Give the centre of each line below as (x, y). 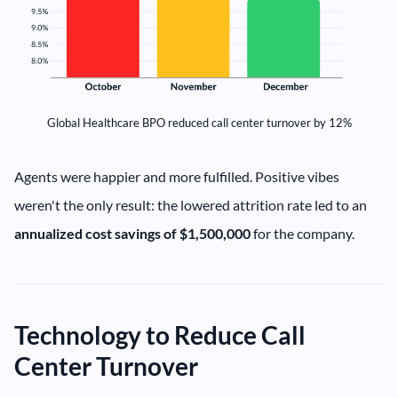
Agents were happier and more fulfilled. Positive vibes (177, 176)
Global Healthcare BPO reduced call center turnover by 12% (199, 122)
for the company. (304, 233)
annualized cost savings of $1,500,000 (134, 233)
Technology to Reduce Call (160, 334)
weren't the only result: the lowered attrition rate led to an (191, 204)
